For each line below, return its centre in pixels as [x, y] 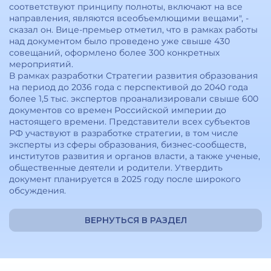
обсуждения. [38, 191]
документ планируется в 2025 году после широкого [125, 179]
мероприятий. [41, 64]
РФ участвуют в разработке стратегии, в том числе [124, 133]
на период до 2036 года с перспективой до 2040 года [129, 87]
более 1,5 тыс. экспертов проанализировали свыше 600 [134, 99]
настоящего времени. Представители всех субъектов [130, 122]
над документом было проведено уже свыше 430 [119, 41]
